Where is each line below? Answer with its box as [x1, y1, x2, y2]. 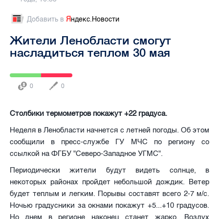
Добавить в [27, 15, 66, 23]
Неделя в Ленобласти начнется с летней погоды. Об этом [10, 125, 209, 134]
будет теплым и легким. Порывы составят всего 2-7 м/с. [10, 189, 209, 198]
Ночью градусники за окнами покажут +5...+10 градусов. [10, 200, 209, 210]
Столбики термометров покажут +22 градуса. [10, 109, 167, 118]
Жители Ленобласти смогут [10, 33, 171, 47]
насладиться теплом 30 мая [10, 45, 170, 59]
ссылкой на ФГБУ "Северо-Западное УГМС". [10, 149, 163, 158]
